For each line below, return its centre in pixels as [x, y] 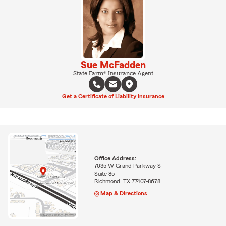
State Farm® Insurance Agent [113, 73]
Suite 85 [104, 174]
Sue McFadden [113, 65]
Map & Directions [124, 193]
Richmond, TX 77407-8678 [127, 181]
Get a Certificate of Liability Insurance [113, 96]
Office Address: [115, 159]
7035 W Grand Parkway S [127, 166]
